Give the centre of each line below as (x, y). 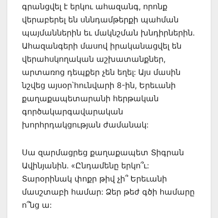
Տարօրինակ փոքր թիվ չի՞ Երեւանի (94, 178)
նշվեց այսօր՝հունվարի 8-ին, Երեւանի (99, 85)
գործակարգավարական (73, 111)
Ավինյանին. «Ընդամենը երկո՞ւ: (85, 165)
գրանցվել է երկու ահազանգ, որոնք (95, 6)
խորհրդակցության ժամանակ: (86, 124)
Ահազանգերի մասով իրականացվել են (102, 45)
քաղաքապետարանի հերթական (90, 98)
